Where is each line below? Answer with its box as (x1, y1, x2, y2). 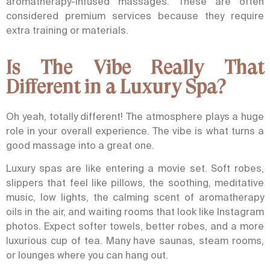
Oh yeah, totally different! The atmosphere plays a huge (6, 110, 264, 122)
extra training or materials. (6, 25, 128, 36)
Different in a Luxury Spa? (6, 75, 225, 98)
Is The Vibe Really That (6, 56, 264, 79)
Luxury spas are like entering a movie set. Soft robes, (6, 163, 264, 174)
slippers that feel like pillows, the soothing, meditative (6, 177, 264, 189)
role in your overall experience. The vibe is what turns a (6, 125, 264, 136)
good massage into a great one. (6, 139, 154, 151)
